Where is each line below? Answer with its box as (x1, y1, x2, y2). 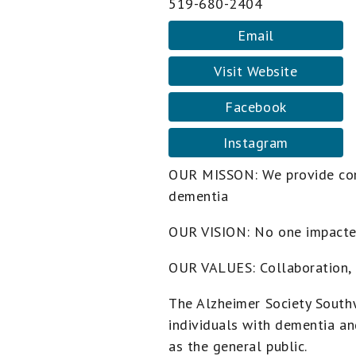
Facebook (225, 98, 287, 116)
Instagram (223, 133, 288, 152)
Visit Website (214, 62, 298, 80)
